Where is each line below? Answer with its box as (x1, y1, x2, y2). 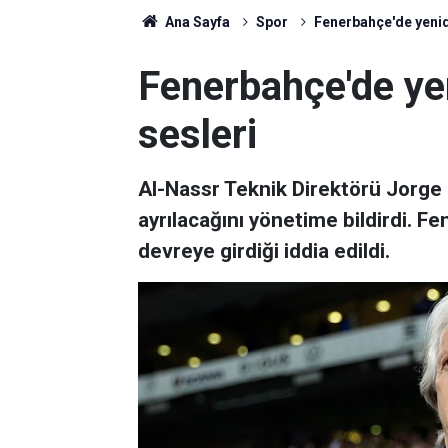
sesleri (138, 111, 257, 158)
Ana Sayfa (161, 14, 230, 30)
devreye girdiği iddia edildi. (138, 239, 390, 263)
